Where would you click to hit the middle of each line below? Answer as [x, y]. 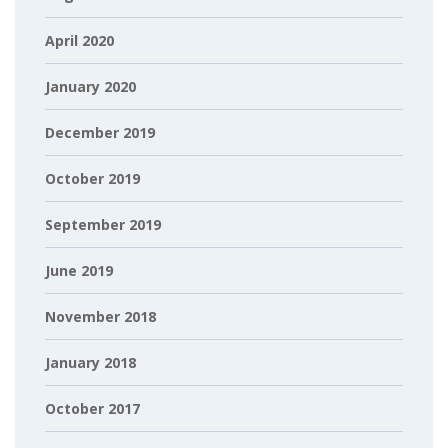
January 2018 [90, 362]
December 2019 [100, 132]
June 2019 [79, 270]
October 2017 [92, 408]
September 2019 [103, 224]
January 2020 [90, 86]
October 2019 [92, 178]
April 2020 [79, 40]
